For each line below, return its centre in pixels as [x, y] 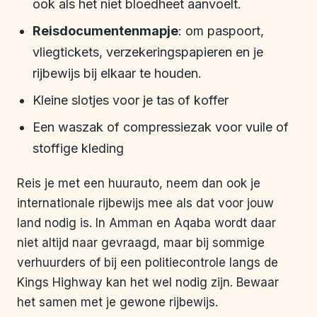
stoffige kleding [78, 149]
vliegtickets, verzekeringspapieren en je [148, 52]
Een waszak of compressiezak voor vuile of [161, 127]
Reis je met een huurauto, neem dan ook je [139, 184]
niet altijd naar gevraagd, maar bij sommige [141, 243]
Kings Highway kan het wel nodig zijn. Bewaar [148, 283]
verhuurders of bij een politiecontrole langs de [148, 263]
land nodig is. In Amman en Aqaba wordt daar [146, 223]
